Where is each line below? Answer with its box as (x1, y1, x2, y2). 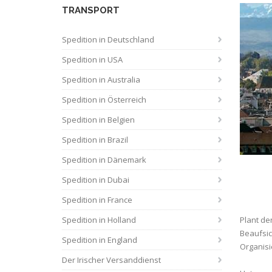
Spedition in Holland (62, 214, 136, 225)
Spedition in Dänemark (62, 154, 146, 165)
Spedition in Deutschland (62, 34, 154, 45)
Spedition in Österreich (62, 94, 146, 105)
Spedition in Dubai (62, 174, 129, 185)
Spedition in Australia (62, 74, 140, 85)
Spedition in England (62, 234, 137, 245)
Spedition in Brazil (62, 134, 128, 145)
